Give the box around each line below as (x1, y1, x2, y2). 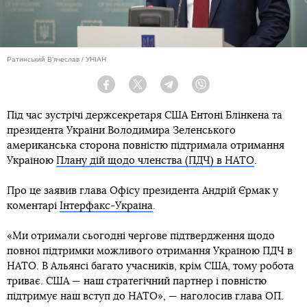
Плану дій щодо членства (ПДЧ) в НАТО (56, 156, 254, 167)
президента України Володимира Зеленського (7, 125, 236, 136)
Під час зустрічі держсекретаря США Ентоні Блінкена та (7, 110, 282, 121)
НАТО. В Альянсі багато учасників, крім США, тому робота (7, 261, 294, 272)
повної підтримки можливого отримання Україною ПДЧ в (7, 246, 293, 257)
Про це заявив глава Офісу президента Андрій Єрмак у (7, 186, 278, 197)
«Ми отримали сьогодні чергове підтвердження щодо (7, 231, 275, 242)
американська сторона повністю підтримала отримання (7, 140, 284, 151)
